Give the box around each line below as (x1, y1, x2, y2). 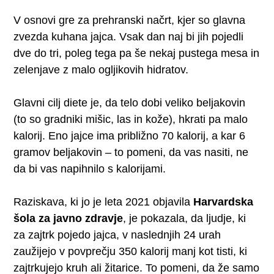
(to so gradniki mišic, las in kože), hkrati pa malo (13, 113, 248, 125)
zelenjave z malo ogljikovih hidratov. (13, 63, 189, 76)
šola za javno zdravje (13, 212, 124, 224)
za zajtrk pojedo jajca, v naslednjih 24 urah (13, 228, 221, 241)
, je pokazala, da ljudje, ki (123, 212, 246, 224)
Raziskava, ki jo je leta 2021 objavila (13, 195, 194, 208)
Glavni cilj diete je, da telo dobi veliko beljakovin (13, 96, 246, 109)
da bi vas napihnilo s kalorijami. (13, 162, 166, 175)
